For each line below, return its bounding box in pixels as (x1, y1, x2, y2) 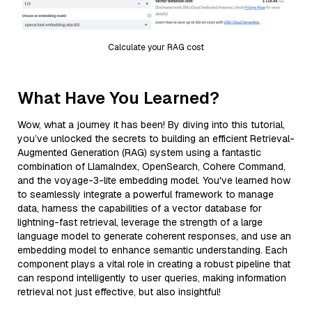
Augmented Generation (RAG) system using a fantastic (17, 146, 261, 159)
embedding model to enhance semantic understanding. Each (17, 243, 288, 256)
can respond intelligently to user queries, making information (17, 271, 286, 284)
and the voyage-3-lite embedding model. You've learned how (17, 173, 290, 187)
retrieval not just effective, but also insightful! (17, 285, 221, 298)
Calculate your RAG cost (108, 41, 204, 53)
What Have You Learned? (17, 86, 219, 109)
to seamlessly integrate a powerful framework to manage (17, 187, 274, 201)
